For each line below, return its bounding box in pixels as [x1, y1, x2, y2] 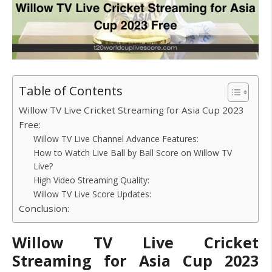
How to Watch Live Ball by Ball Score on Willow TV [33, 146, 233, 158]
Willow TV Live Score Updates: [33, 188, 152, 200]
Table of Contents [19, 81, 123, 99]
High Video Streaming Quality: [33, 174, 150, 186]
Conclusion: [19, 202, 69, 214]
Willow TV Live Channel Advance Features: [33, 132, 199, 144]
